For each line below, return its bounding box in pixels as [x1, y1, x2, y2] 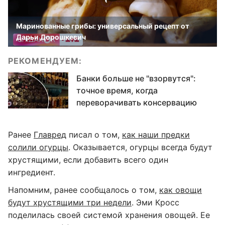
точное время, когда [76, 85, 158, 95]
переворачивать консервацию [76, 97, 197, 107]
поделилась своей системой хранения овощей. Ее [8, 210, 210, 220]
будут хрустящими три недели [8, 197, 132, 207]
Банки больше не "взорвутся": [76, 73, 196, 83]
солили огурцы [8, 142, 68, 152]
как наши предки [122, 130, 190, 140]
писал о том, [66, 130, 122, 140]
